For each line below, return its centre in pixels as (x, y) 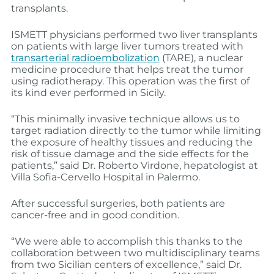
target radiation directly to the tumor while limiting (136, 131)
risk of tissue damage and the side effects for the (130, 154)
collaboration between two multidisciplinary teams (135, 253)
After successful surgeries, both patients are (118, 204)
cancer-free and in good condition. (95, 215)
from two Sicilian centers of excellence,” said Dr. (126, 265)
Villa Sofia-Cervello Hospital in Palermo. (105, 177)
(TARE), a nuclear (201, 58)
